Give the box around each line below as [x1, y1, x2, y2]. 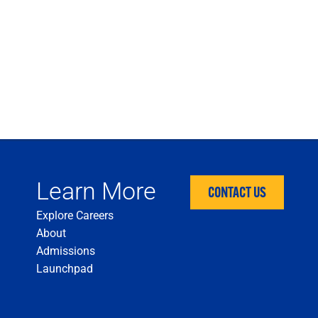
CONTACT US [208, 182, 266, 201]
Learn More [36, 176, 156, 205]
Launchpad [36, 261, 93, 275]
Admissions [36, 243, 95, 258]
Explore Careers [36, 208, 114, 222]
